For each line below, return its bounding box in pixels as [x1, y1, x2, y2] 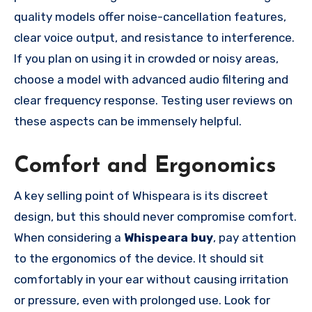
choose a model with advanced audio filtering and [14, 72, 288, 86]
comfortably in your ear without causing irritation [14, 272, 288, 287]
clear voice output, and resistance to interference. [14, 30, 295, 45]
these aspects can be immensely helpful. [14, 114, 242, 128]
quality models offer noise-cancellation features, [14, 9, 286, 24]
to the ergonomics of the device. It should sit [14, 251, 264, 266]
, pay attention [213, 231, 296, 245]
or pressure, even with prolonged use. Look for [14, 293, 270, 308]
